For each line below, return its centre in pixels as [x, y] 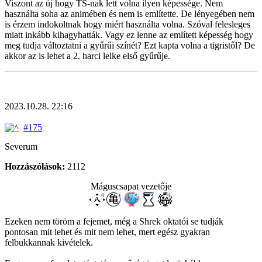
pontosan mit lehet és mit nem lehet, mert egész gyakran [107, 232]
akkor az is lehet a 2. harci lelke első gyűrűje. [87, 56]
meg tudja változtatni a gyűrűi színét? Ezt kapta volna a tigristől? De [130, 45]
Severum [21, 147]
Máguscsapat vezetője [131, 187]
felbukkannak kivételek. [49, 243]
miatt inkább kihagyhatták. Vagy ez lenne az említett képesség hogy [129, 35]
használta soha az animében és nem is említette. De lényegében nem [130, 13]
